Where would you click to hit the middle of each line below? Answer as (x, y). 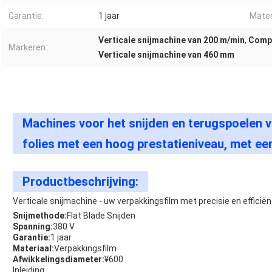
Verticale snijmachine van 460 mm (166, 55)
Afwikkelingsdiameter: (59, 260)
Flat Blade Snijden (101, 216)
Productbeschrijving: (80, 182)
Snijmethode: (40, 216)
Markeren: (28, 48)
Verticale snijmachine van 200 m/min (172, 40)
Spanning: (33, 227)
